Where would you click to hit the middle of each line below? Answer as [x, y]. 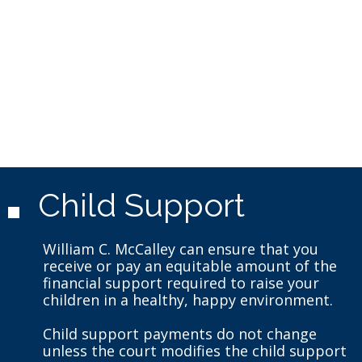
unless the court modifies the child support [194, 350]
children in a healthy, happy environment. [187, 299]
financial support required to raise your [181, 282]
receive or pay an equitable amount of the [189, 265]
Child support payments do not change [179, 333]
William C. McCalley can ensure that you [180, 248]
